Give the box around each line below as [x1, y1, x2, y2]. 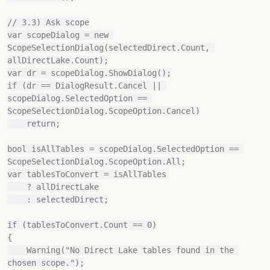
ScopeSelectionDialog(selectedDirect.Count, [7, 43, 210, 52]
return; [7, 119, 27, 128]
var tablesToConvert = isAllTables [7, 169, 166, 179]
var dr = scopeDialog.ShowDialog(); [7, 68, 171, 78]
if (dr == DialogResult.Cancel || [7, 81, 162, 90]
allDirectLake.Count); [7, 55, 108, 65]
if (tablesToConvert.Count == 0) [7, 220, 157, 230]
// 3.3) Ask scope [7, 17, 89, 27]
